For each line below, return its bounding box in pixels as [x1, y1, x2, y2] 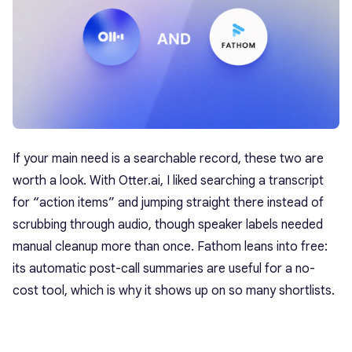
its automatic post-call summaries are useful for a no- [13, 260, 315, 277]
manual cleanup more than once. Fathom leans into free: [13, 238, 328, 255]
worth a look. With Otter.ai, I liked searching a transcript [13, 172, 324, 189]
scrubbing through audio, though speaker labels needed [13, 216, 323, 233]
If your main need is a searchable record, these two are [13, 150, 324, 167]
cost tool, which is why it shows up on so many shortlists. [13, 282, 335, 299]
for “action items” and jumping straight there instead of [13, 194, 324, 211]
